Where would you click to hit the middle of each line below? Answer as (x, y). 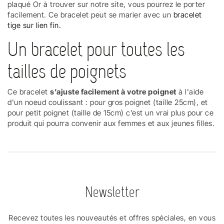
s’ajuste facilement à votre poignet (113, 91)
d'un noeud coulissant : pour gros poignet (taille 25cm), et (108, 102)
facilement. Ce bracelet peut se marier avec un (90, 14)
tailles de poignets (67, 71)
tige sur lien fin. (34, 25)
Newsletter (112, 192)
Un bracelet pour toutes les (96, 49)
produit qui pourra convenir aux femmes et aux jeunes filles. (111, 123)
